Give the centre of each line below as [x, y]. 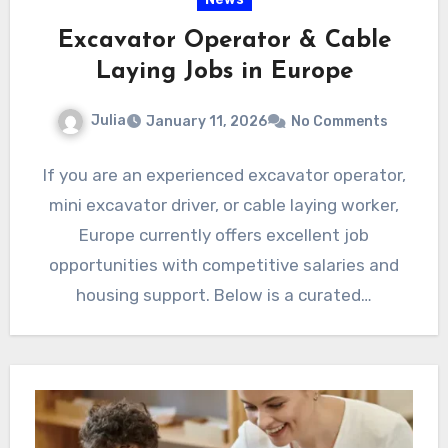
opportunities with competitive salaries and [224, 264]
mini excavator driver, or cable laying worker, [224, 204]
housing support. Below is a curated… [224, 294]
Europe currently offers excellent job [224, 234]
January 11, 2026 [206, 121]
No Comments [339, 121]
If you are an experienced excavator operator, [224, 174]
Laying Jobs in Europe [224, 72]
